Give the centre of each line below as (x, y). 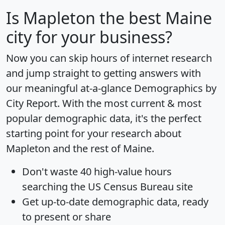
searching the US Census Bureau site (107, 186)
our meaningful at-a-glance (70, 88)
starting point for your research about (94, 133)
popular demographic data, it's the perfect (104, 118)
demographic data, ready (149, 201)
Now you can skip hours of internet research (109, 58)
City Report (32, 103)
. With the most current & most (129, 103)
